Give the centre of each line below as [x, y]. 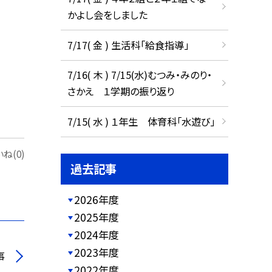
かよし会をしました [107, 15]
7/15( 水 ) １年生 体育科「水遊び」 [141, 121]
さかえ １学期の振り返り [121, 91]
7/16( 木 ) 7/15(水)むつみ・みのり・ [139, 75]
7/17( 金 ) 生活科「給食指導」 [128, 45]
